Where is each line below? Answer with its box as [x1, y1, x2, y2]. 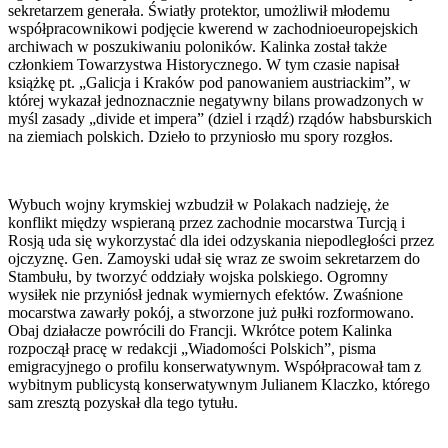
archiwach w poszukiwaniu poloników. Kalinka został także [8, 37, 387, 55]
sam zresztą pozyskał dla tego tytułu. [8, 393, 238, 411]
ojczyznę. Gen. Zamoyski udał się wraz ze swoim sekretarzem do [8, 249, 420, 267]
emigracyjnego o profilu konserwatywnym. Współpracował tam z [8, 357, 421, 375]
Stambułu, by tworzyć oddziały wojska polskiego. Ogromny [8, 267, 388, 285]
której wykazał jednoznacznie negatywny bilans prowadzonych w [8, 91, 424, 109]
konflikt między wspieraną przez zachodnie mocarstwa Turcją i [8, 213, 405, 231]
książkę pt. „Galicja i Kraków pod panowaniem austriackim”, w [8, 73, 411, 91]
